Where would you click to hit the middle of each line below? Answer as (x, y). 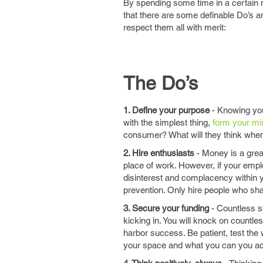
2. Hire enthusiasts (159, 153)
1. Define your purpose (166, 110)
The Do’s (161, 83)
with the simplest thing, (168, 122)
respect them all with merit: (175, 27)
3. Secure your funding (166, 208)
